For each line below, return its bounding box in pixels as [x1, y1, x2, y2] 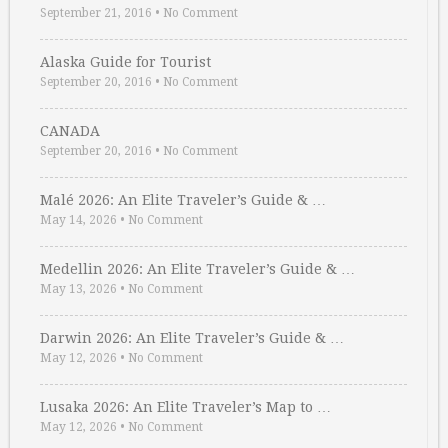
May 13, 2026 [40, 282, 117, 296]
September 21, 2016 [40, 6, 152, 20]
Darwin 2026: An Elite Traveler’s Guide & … [40, 330, 344, 346]
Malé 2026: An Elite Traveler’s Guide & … [40, 192, 326, 208]
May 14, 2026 [40, 213, 117, 227]
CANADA [40, 123, 100, 139]
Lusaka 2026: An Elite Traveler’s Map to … [40, 399, 331, 415]
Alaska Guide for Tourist [40, 54, 211, 70]
